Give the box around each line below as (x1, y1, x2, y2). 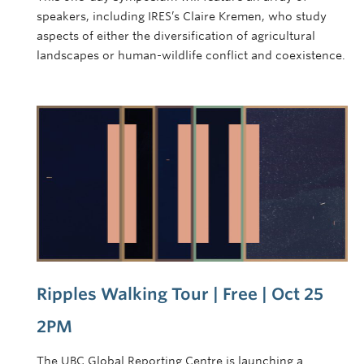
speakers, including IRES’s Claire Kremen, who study (37, 10, 327, 24)
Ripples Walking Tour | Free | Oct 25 (37, 284, 323, 304)
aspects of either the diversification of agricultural (37, 29, 315, 43)
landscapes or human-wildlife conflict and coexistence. (37, 49, 345, 63)
